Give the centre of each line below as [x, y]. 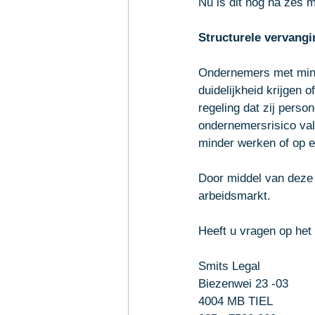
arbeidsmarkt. [236, 196]
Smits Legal [229, 266]
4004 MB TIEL [237, 301]
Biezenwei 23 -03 [243, 284]
